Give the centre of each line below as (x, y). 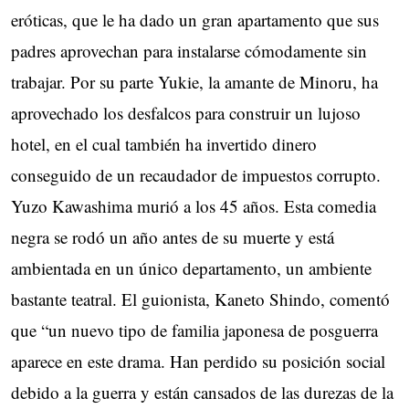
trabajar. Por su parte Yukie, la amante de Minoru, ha (194, 81)
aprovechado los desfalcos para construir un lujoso (186, 112)
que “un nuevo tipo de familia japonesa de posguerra (194, 330)
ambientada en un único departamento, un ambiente (191, 267)
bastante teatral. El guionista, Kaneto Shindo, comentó (200, 299)
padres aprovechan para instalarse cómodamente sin (189, 50)
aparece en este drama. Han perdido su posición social (198, 361)
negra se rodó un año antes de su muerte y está (173, 236)
